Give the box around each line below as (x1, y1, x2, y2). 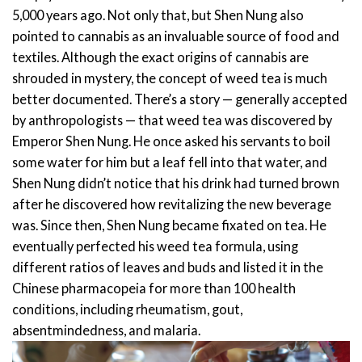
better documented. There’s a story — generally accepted (12, 91, 347, 107)
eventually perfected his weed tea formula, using (12, 238, 298, 255)
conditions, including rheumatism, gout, (12, 301, 242, 318)
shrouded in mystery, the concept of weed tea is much (12, 70, 327, 86)
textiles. (12, 49, 59, 65)
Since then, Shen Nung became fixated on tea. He (40, 217, 326, 234)
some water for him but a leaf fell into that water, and (12, 154, 327, 170)
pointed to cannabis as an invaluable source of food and (12, 28, 339, 44)
